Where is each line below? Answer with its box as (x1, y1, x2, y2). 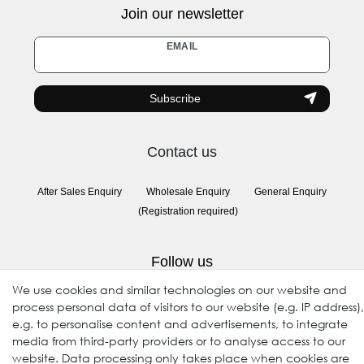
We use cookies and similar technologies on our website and (12, 282, 347, 297)
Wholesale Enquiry (146, 186, 230, 198)
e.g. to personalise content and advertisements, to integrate (12, 316, 348, 331)
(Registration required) (138, 206, 238, 218)
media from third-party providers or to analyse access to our (12, 333, 345, 349)
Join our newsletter (120, 5, 244, 22)
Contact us (147, 144, 217, 161)
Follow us (151, 253, 213, 271)
